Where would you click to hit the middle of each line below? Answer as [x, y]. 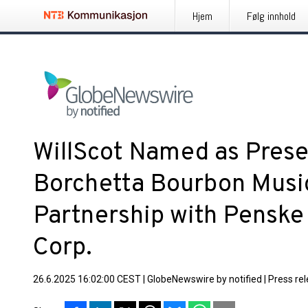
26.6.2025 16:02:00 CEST [87, 279]
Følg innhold [271, 16]
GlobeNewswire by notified [205, 279]
